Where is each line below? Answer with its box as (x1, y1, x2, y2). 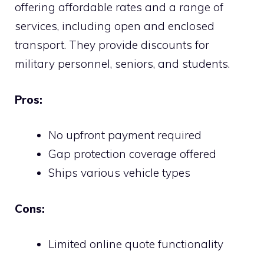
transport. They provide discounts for (15, 38, 209, 52)
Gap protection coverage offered (48, 147, 216, 161)
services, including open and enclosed (15, 19, 214, 33)
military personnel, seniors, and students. (15, 57, 230, 71)
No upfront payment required (48, 128, 202, 142)
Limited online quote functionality (48, 237, 223, 251)
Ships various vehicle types (48, 166, 190, 180)
